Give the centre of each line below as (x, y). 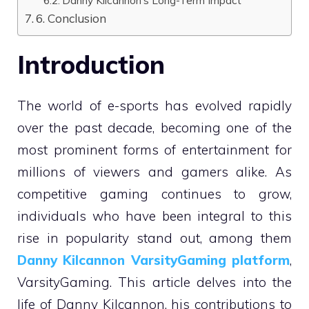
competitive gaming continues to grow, (154, 193)
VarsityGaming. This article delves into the (154, 282)
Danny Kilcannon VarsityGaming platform (153, 260)
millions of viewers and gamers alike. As (154, 171)
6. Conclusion (71, 18)
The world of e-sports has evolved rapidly (154, 105)
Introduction (91, 64)
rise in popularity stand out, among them (154, 238)
